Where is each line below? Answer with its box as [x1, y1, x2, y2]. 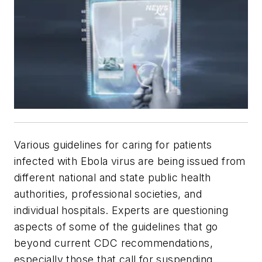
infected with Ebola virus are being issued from [14, 154, 246, 167]
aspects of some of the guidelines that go [14, 220, 218, 233]
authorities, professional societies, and [14, 187, 202, 200]
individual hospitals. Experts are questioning [14, 204, 228, 216]
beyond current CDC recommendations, [14, 236, 213, 249]
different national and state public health [14, 171, 211, 184]
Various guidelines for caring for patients [14, 138, 212, 151]
